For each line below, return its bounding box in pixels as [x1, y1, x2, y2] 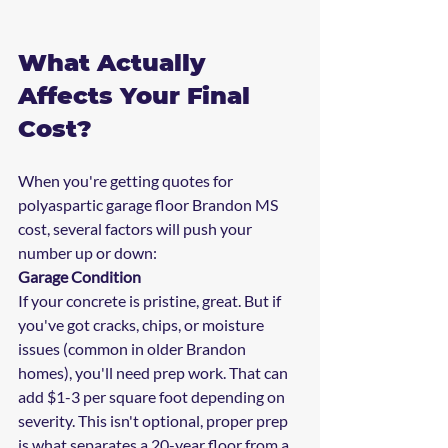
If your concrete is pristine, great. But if [18, 291, 284, 311]
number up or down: [18, 243, 157, 263]
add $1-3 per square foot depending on [18, 387, 288, 407]
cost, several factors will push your [18, 219, 255, 239]
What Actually [18, 48, 212, 78]
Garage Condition [18, 267, 141, 287]
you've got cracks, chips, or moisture [18, 315, 267, 335]
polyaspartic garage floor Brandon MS [18, 195, 281, 215]
